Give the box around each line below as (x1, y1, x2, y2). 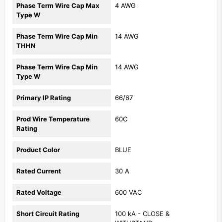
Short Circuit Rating (16, 210, 79, 218)
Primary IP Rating (16, 94, 71, 102)
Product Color (16, 146, 60, 154)
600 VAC (115, 188, 142, 197)
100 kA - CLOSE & (115, 210, 169, 218)
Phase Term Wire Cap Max (16, 1, 99, 10)
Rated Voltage (16, 188, 61, 197)
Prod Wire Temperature (16, 115, 90, 123)
